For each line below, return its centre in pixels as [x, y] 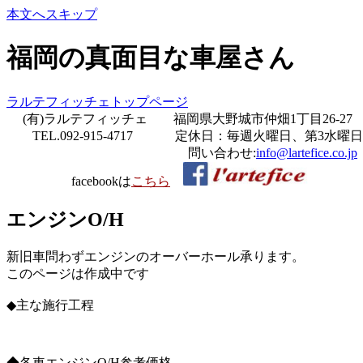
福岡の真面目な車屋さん [151, 58]
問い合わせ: [131, 152]
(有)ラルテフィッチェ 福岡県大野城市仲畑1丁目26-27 [179, 118]
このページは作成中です [78, 273]
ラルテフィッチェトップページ [97, 101]
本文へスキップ [52, 14]
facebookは [69, 181]
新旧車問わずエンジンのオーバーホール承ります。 [156, 256]
